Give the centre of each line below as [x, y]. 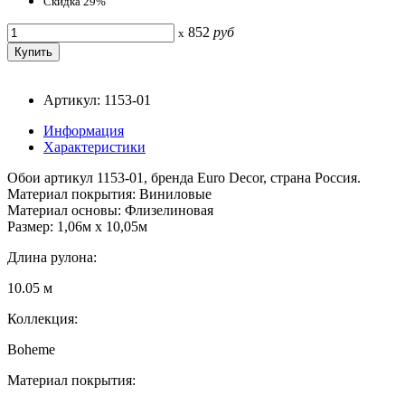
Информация [84, 130]
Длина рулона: [52, 257]
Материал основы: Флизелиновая [110, 210]
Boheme [31, 349]
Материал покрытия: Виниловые [109, 193]
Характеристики [94, 146]
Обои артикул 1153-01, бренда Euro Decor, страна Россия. [184, 177]
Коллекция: [42, 318]
